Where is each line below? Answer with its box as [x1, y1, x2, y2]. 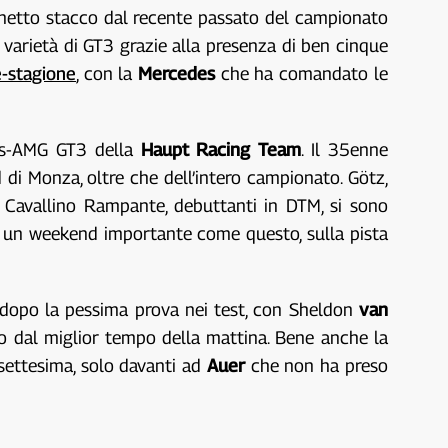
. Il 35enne [301, 138, 388, 160]
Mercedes [138, 62, 221, 84]
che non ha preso [250, 354, 388, 376]
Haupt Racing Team [140, 138, 302, 160]
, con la [76, 62, 139, 84]
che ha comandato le [220, 62, 388, 84]
